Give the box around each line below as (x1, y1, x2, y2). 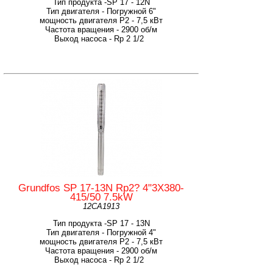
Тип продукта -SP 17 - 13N (52, 218, 150, 228)
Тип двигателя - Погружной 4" (46, 227, 156, 237)
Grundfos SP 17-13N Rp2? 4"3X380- (18, 182, 184, 194)
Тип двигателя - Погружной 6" (46, 6, 156, 16)
